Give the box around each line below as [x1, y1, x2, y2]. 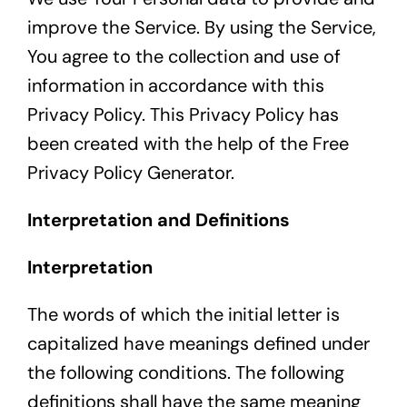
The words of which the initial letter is [26, 303, 340, 327]
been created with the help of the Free [26, 132, 349, 156]
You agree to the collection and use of [26, 45, 341, 69]
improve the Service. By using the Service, [26, 15, 376, 40]
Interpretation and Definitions [26, 208, 290, 233]
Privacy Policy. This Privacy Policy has [26, 103, 339, 127]
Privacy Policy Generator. [26, 161, 234, 185]
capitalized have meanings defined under [26, 332, 370, 356]
